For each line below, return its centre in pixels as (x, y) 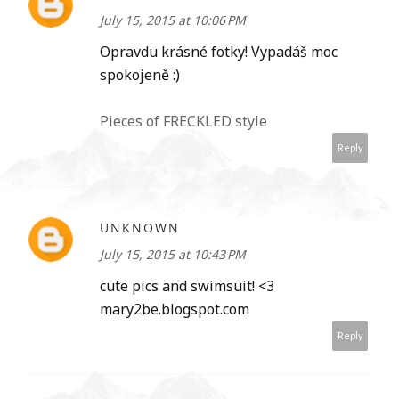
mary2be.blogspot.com (175, 309)
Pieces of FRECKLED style (183, 122)
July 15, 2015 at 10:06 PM (173, 20)
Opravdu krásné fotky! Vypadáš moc (219, 52)
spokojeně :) (140, 75)
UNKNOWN (140, 228)
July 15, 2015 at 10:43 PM (173, 255)
